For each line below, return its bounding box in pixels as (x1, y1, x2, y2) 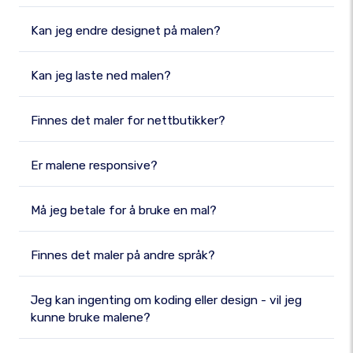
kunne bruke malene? (31, 310, 150, 325)
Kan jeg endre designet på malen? (31, 24, 221, 38)
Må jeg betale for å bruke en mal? (31, 203, 217, 217)
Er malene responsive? (31, 158, 158, 173)
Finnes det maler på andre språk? (31, 248, 215, 262)
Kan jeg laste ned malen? (31, 69, 171, 83)
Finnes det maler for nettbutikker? (31, 113, 225, 128)
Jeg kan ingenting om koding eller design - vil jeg (31, 293, 302, 307)
